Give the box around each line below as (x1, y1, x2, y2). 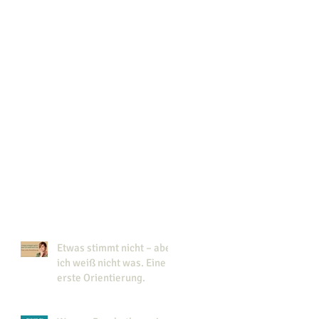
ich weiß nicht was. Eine (57, 256, 166, 269)
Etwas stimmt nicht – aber (57, 241, 175, 254)
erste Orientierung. (57, 271, 145, 284)
